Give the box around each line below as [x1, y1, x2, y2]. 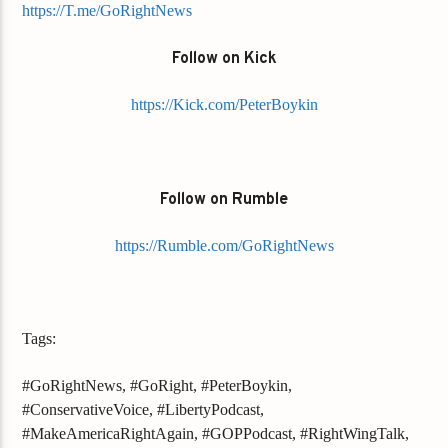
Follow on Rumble [160, 189, 288, 210]
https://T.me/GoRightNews [22, 2, 193, 20]
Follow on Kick [171, 48, 277, 69]
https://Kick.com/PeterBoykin [130, 96, 318, 114]
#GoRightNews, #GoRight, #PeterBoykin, [22, 376, 293, 394]
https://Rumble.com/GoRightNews [114, 237, 334, 255]
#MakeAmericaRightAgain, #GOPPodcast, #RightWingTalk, [22, 424, 410, 442]
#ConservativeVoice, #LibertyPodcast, [22, 400, 265, 418]
